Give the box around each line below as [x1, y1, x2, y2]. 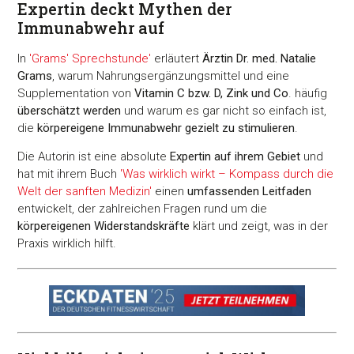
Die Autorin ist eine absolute [17, 149, 171, 164]
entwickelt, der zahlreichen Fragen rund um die [17, 201, 268, 217]
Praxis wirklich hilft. [17, 236, 120, 251]
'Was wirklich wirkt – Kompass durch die [120, 167, 334, 182]
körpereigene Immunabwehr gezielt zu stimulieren [37, 121, 296, 136]
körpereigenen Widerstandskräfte [17, 219, 190, 234]
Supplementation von [17, 86, 135, 101]
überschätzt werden [17, 104, 122, 119]
